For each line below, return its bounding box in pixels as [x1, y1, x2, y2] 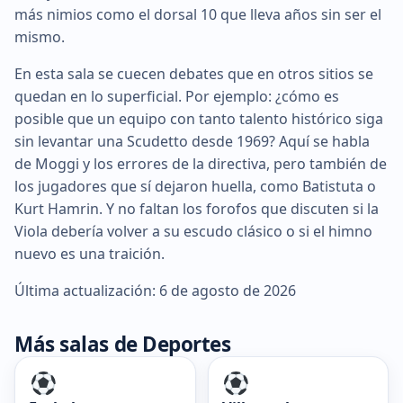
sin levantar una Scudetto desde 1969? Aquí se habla [14, 130, 370, 151]
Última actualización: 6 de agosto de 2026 [14, 280, 296, 300]
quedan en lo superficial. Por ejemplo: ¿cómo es [14, 85, 339, 106]
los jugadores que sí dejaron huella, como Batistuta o [14, 175, 376, 196]
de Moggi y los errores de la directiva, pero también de [14, 153, 387, 174]
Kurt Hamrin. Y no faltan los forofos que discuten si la [14, 198, 379, 219]
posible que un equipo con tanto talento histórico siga [14, 108, 383, 129]
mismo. [14, 26, 65, 47]
